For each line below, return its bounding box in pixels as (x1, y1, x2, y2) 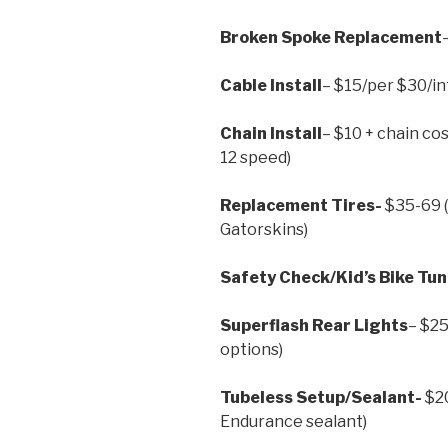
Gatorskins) (220, 220, 311, 240)
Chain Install (220, 124, 322, 144)
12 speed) (220, 148, 291, 168)
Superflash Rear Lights (220, 316, 408, 336)
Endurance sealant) (220, 412, 367, 432)
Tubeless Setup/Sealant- (220, 388, 422, 408)
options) (220, 340, 283, 360)
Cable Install (220, 76, 322, 96)
